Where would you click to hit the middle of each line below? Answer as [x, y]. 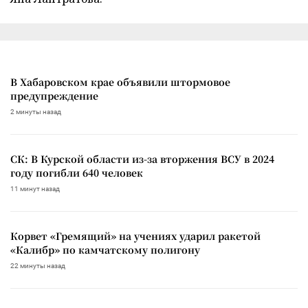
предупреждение [54, 95]
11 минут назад [35, 188]
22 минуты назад [38, 265]
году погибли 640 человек [77, 172]
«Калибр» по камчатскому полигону [105, 249]
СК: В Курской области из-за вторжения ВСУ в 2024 [142, 158]
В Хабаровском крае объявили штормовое [120, 81]
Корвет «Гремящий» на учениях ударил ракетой [135, 235]
